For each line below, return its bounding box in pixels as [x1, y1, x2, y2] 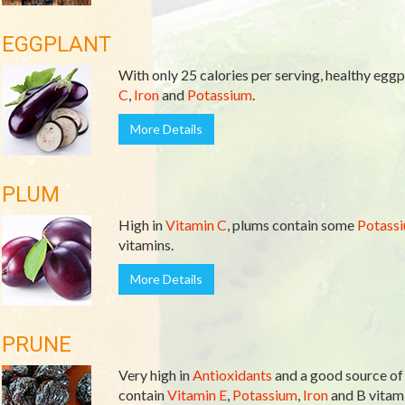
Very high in [118, 366, 193, 383]
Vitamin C [165, 216, 227, 233]
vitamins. [118, 236, 174, 253]
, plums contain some [226, 216, 357, 233]
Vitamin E [166, 386, 227, 403]
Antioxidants [192, 366, 272, 383]
